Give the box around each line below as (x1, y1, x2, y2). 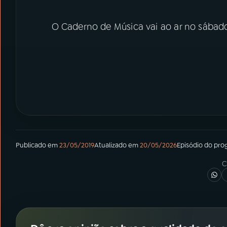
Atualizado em (94, 141, 138, 149)
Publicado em (16, 141, 58, 149)
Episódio (177, 141, 203, 149)
